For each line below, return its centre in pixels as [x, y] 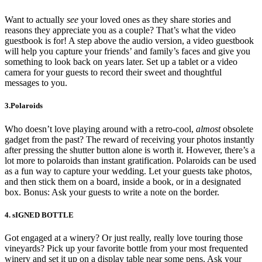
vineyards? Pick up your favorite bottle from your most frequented [126, 248]
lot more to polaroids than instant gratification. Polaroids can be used [130, 160]
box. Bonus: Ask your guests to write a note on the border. [112, 192]
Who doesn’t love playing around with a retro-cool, [100, 129]
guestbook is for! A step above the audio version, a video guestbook [129, 41]
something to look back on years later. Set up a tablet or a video [121, 62]
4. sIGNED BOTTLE [39, 215]
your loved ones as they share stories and [156, 20]
